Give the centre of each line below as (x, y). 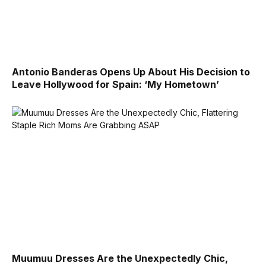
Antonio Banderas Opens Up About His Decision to (131, 72)
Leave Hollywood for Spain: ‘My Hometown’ (115, 85)
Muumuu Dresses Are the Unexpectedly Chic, (120, 258)
